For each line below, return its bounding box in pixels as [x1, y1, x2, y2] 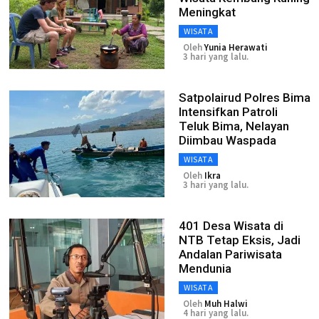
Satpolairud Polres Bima [179, 90, 310, 105]
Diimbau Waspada [179, 133, 276, 147]
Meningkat [179, 5, 236, 19]
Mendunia [179, 261, 231, 276]
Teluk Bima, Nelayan [179, 119, 289, 133]
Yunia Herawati [204, 41, 268, 53]
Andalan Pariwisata [179, 247, 282, 261]
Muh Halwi [204, 298, 248, 310]
